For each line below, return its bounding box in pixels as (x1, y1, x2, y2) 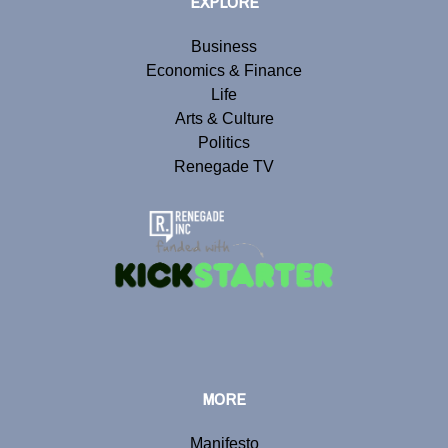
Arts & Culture (174, 109, 274, 127)
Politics (198, 133, 250, 151)
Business (191, 37, 257, 55)
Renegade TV (174, 157, 274, 175)
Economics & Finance (146, 61, 302, 79)
